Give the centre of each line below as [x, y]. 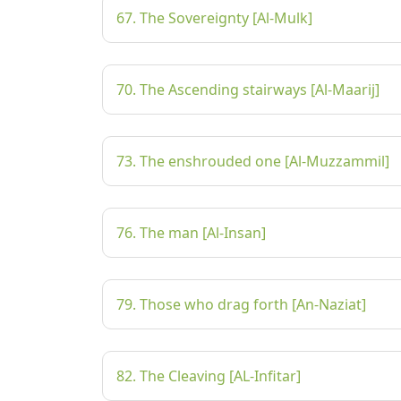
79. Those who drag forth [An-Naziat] [241, 304]
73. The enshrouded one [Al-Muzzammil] [253, 161]
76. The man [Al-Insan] [191, 233]
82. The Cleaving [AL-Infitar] [209, 376]
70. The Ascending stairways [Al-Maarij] [248, 90]
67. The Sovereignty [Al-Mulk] [214, 18]
